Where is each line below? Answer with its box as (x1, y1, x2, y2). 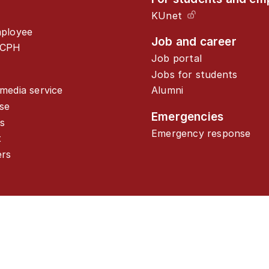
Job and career (151, 34, 237, 49)
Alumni (151, 84, 184, 97)
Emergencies (151, 109, 224, 124)
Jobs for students (151, 68, 238, 80)
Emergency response (151, 127, 251, 139)
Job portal (151, 52, 202, 65)
